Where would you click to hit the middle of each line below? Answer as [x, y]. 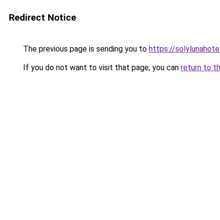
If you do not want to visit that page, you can [101, 68]
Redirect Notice [42, 17]
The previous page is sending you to [85, 49]
